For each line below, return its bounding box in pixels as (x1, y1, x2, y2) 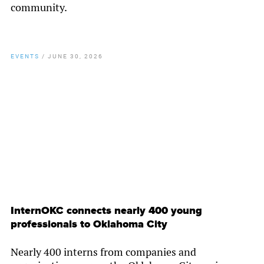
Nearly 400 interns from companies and (11, 245, 196, 259)
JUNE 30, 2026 (48, 52, 103, 61)
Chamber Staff (29, 80, 78, 91)
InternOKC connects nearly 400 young (11, 204, 202, 218)
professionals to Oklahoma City (11, 217, 167, 232)
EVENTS (11, 52, 39, 61)
